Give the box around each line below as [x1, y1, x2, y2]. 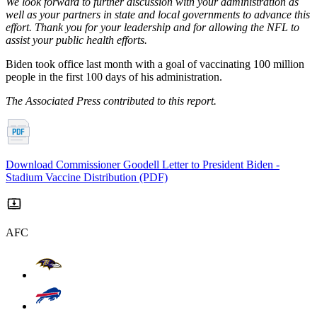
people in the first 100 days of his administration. [6, 70, 222, 83]
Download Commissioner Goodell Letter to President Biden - [6, 158, 279, 171]
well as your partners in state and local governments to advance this [6, 8, 310, 21]
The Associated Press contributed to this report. [6, 94, 217, 107]
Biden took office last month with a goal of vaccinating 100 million [6, 57, 304, 70]
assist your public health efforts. [6, 33, 147, 46]
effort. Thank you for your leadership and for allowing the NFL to [6, 21, 299, 33]
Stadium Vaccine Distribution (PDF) [6, 171, 168, 183]
